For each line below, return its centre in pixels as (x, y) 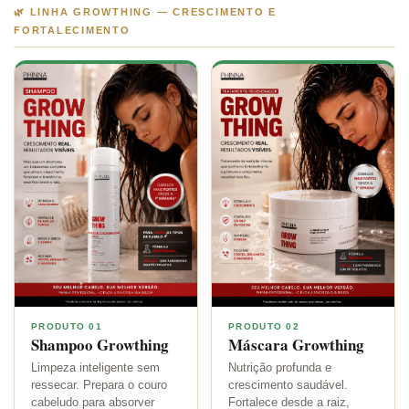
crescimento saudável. (288, 386)
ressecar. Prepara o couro (99, 386)
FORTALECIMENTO (72, 30)
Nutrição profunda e (280, 368)
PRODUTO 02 (264, 327)
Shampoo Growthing (100, 345)
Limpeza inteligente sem (95, 368)
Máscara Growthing (296, 345)
